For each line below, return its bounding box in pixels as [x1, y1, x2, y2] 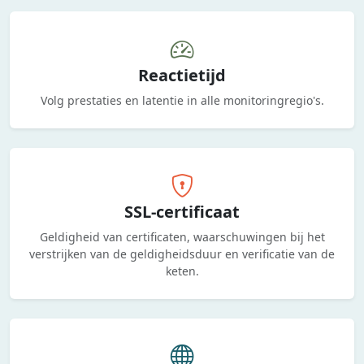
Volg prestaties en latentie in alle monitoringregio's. [40, 93, 324, 108]
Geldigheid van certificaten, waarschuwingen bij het [39, 229, 325, 245]
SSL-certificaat [124, 201, 240, 223]
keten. [165, 263, 199, 279]
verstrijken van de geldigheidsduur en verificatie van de [29, 246, 335, 262]
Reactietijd [138, 64, 226, 86]
